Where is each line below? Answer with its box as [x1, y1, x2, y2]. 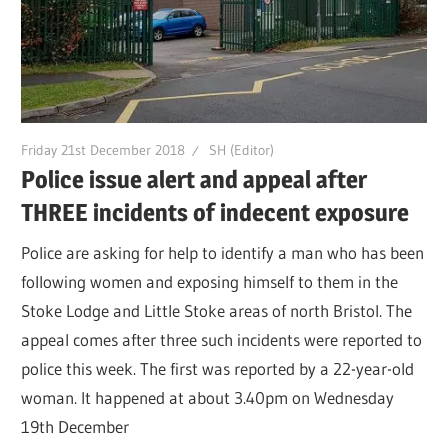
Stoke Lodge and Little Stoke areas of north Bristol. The [21, 299, 413, 321]
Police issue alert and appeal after [21, 165, 368, 195]
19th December [21, 415, 130, 437]
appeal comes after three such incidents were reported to [21, 328, 423, 350]
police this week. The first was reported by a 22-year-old [21, 357, 415, 379]
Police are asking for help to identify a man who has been [21, 241, 425, 263]
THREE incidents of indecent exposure [21, 198, 410, 228]
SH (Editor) [209, 140, 275, 159]
